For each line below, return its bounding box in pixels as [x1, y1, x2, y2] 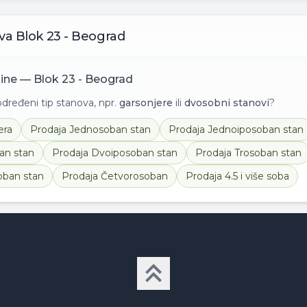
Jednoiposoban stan [208, 123, 304, 136]
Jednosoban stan [69, 123, 151, 136]
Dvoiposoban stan [91, 147, 177, 159]
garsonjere [119, 97, 173, 109]
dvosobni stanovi [184, 97, 269, 109]
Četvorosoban [101, 170, 168, 182]
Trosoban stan [234, 147, 302, 159]
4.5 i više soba [225, 170, 289, 182]
